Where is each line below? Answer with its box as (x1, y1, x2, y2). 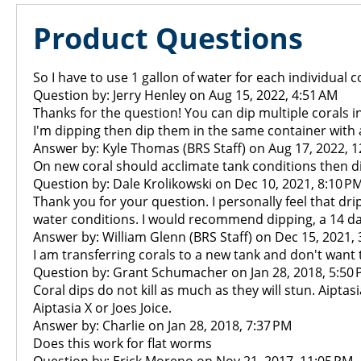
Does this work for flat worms (33, 334, 212, 352)
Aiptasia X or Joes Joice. (33, 299, 172, 317)
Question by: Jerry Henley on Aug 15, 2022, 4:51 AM (33, 86, 338, 104)
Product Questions (33, 19, 303, 58)
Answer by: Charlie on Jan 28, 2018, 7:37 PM (33, 317, 292, 334)
